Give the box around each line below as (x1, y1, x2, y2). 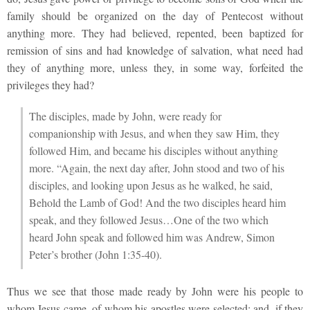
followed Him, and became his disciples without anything (28, 143, 278, 158)
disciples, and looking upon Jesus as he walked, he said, (28, 177, 273, 192)
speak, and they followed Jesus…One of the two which (28, 212, 268, 227)
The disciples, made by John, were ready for (28, 108, 221, 123)
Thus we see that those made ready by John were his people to (7, 284, 303, 299)
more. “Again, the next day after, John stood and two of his (28, 160, 284, 175)
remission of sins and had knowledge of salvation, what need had (7, 43, 303, 58)
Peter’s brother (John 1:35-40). (28, 246, 162, 262)
